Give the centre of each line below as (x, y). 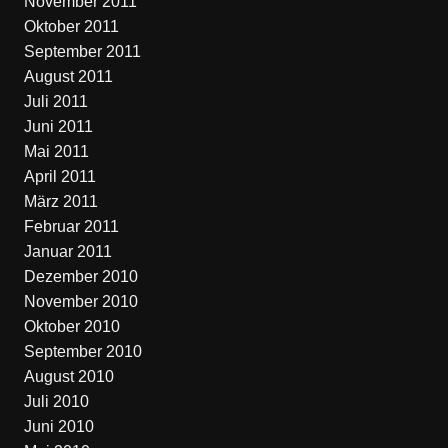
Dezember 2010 (80, 276)
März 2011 (60, 201)
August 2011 (68, 76)
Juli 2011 (55, 101)
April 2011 (59, 176)
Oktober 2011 (71, 26)
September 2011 (82, 51)
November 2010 (80, 301)
